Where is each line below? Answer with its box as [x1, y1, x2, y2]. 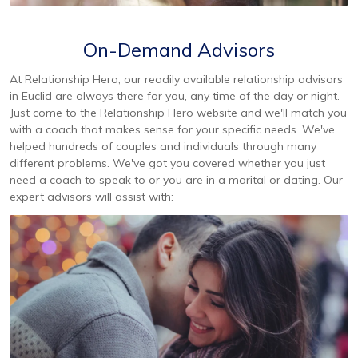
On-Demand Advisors [83, 38, 275, 62]
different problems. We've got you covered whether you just [10, 156, 325, 171]
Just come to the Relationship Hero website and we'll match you [10, 105, 347, 121]
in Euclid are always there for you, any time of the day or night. [10, 89, 340, 104]
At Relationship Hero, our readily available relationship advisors [10, 72, 343, 87]
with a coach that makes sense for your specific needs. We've [10, 122, 335, 137]
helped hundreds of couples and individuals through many [10, 139, 316, 154]
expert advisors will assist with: [10, 189, 173, 205]
